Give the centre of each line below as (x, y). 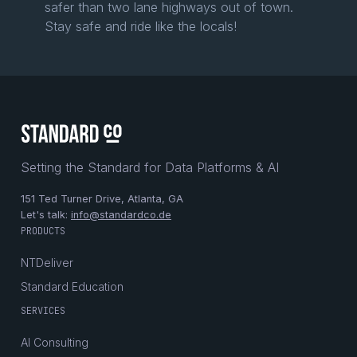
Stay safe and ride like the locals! (141, 27)
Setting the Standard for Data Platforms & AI (150, 167)
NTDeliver (47, 262)
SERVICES (43, 310)
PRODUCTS (43, 231)
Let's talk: (46, 214)
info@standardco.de (121, 214)
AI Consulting (55, 342)
